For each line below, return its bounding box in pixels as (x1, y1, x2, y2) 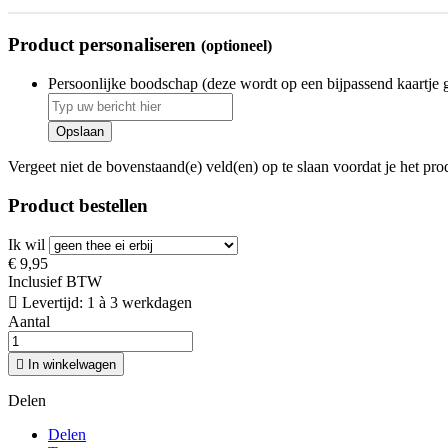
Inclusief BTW (8, 272, 102, 290)
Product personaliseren (8, 34, 201, 56)
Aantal (8, 312, 50, 330)
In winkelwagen (28, 356, 116, 372)
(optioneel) (201, 37, 272, 55)
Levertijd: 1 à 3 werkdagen (18, 293, 192, 311)
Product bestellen (8, 194, 148, 216)
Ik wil (8, 235, 45, 253)
